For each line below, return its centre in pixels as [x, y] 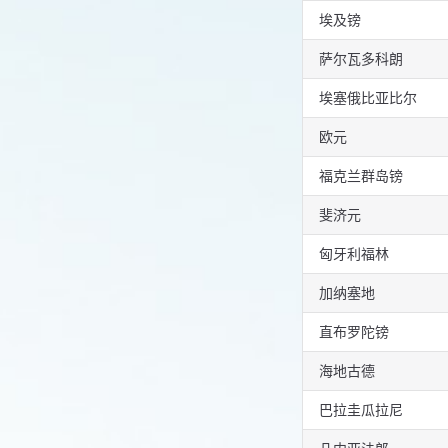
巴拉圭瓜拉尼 [361, 410]
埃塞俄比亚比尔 [368, 98]
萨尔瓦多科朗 [361, 59]
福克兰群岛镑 [361, 176]
